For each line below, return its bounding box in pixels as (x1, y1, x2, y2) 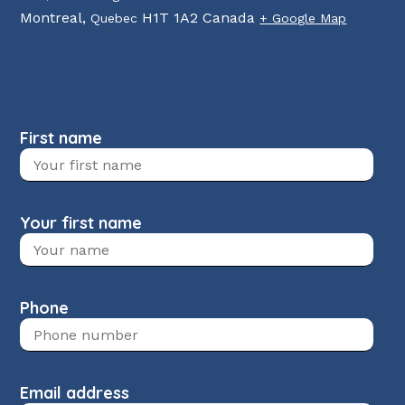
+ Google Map (259, 11, 347, 26)
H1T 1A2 (142, 9, 199, 27)
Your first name (20, 212, 143, 234)
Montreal (20, 9, 83, 27)
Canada (202, 9, 256, 27)
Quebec (90, 11, 138, 26)
